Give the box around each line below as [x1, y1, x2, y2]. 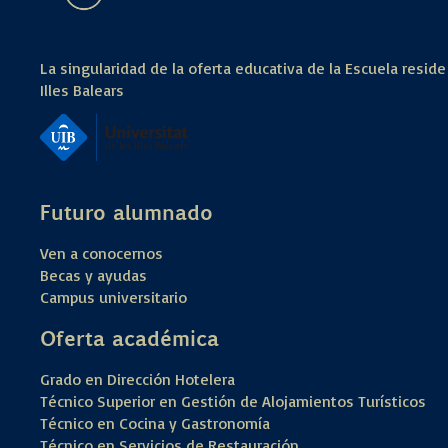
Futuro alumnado [40, 196, 213, 226]
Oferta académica [40, 322, 219, 352]
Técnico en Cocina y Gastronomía [40, 412, 270, 433]
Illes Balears [40, 79, 124, 100]
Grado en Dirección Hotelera [40, 368, 235, 389]
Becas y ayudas [40, 264, 147, 285]
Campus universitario [40, 286, 187, 307]
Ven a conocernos [40, 242, 163, 263]
